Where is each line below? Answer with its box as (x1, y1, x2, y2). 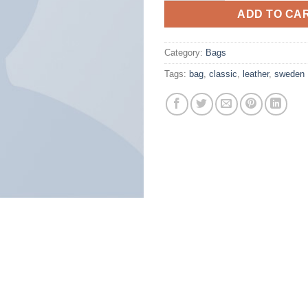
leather (243, 68, 269, 79)
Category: (164, 47, 206, 58)
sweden (274, 68, 305, 79)
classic (209, 68, 237, 79)
